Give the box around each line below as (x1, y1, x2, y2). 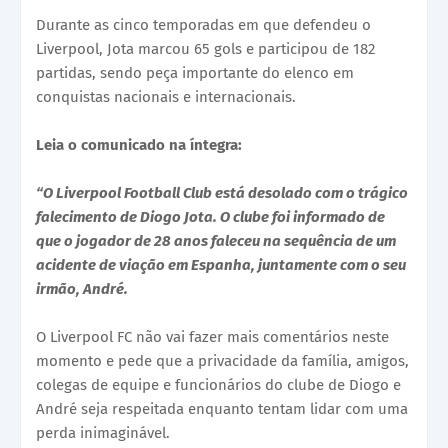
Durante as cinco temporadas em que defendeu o (36, 16, 371, 35)
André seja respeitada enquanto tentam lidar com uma (36, 400, 408, 419)
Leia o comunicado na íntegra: (36, 136, 242, 155)
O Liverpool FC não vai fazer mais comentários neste (36, 328, 389, 347)
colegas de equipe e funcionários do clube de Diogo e (36, 376, 401, 395)
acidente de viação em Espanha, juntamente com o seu (36, 256, 406, 275)
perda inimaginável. (36, 424, 170, 443)
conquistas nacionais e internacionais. (36, 88, 296, 107)
